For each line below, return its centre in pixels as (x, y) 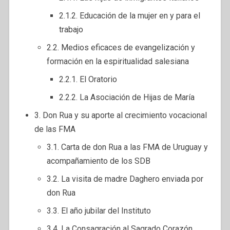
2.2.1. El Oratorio (88, 79)
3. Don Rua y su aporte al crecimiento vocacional (120, 115)
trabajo (71, 29)
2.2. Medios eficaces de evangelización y (121, 47)
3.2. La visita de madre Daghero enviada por (125, 179)
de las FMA (55, 129)
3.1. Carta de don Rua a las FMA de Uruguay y (127, 147)
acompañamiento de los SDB (98, 161)
